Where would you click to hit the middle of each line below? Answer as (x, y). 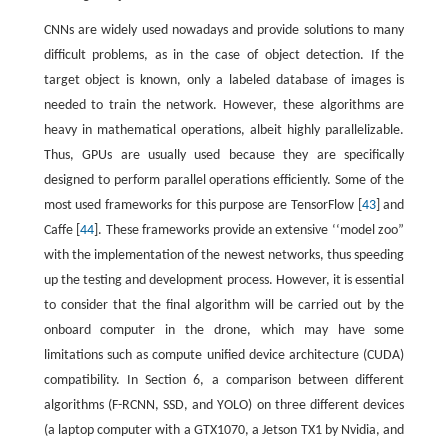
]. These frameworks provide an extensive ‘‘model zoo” (249, 230)
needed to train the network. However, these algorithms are (224, 105)
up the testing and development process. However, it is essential (224, 280)
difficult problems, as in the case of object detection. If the (224, 55)
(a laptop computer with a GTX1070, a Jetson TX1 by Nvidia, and (224, 430)
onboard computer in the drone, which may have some (224, 330)
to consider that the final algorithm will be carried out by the (224, 305)
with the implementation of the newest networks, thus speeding (224, 255)
